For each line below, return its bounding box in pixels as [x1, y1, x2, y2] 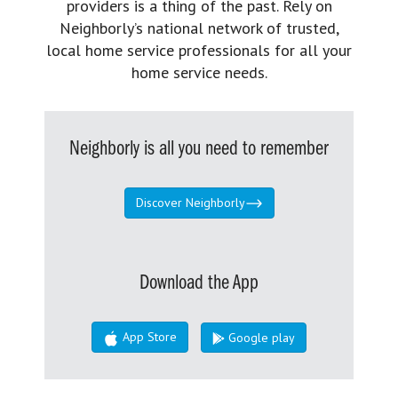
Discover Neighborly [135, 194, 245, 211]
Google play [225, 329, 295, 346]
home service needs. [131, 61, 267, 83]
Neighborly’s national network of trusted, [59, 17, 339, 38]
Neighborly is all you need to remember [69, 138, 329, 160]
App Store [119, 329, 177, 346]
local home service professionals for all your [46, 39, 352, 60]
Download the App [139, 273, 259, 295]
